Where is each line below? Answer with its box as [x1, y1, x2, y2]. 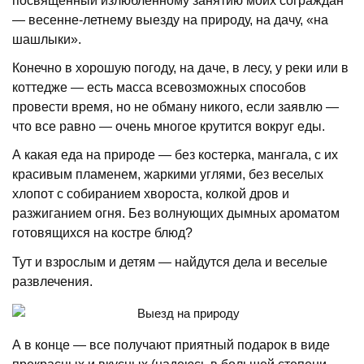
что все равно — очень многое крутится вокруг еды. [12, 119, 326, 133]
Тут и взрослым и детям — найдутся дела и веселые [12, 254, 328, 269]
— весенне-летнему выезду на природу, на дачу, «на [12, 12, 329, 27]
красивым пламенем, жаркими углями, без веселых [12, 167, 324, 182]
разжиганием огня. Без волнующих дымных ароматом [12, 206, 340, 221]
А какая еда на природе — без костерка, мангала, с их [12, 148, 339, 162]
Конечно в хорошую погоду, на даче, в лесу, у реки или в [12, 60, 349, 75]
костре [111, 226, 152, 240]
